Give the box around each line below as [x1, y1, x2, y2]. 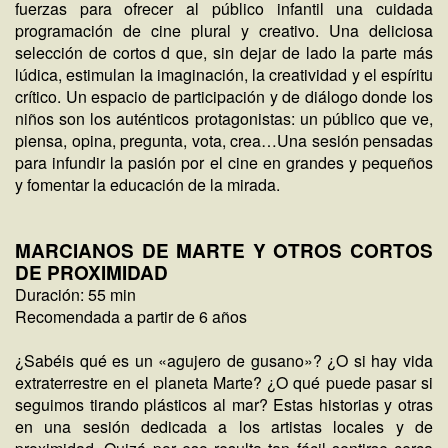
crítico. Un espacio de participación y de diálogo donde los [15, 85, 433, 108]
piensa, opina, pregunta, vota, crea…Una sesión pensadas [15, 129, 433, 152]
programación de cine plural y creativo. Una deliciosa [15, 19, 433, 42]
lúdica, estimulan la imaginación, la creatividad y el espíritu [15, 63, 433, 86]
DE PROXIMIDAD [15, 259, 168, 286]
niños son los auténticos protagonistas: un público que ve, [15, 107, 433, 130]
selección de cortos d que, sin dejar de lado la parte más [15, 41, 433, 64]
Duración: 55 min [15, 283, 136, 306]
